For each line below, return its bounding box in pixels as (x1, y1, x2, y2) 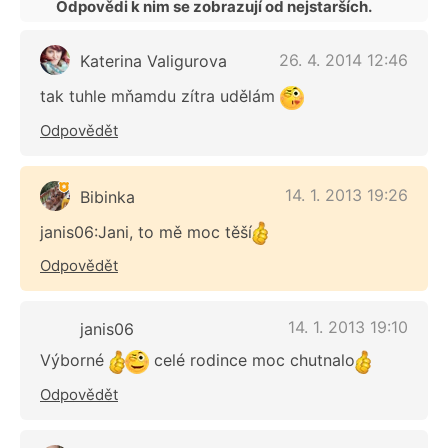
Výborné (40, 350, 109, 371)
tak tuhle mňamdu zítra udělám (40, 86, 280, 107)
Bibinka (80, 186, 135, 207)
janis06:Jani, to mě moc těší (40, 221, 252, 242)
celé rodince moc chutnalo (149, 350, 355, 371)
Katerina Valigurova (80, 51, 227, 72)
